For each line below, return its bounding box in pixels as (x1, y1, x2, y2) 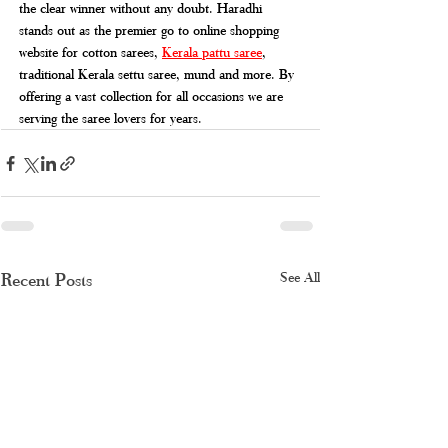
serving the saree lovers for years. (19, 108, 202, 128)
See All (280, 267, 320, 287)
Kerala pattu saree (162, 42, 262, 62)
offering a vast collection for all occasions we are (19, 86, 287, 106)
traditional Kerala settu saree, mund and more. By (19, 64, 298, 84)
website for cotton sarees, (19, 42, 162, 62)
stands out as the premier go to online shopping (19, 20, 283, 40)
